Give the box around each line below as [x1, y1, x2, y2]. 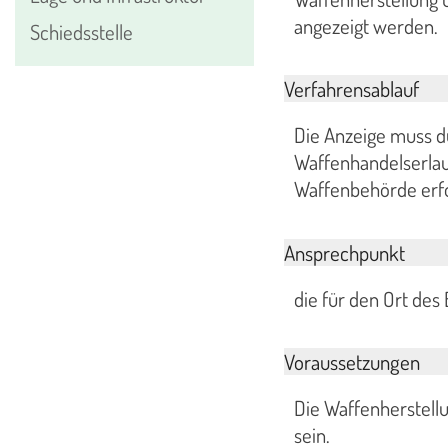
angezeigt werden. [293, 12, 438, 39]
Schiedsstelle [30, 18, 133, 45]
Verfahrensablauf [283, 75, 419, 103]
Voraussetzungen [283, 348, 420, 376]
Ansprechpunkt [283, 238, 405, 266]
